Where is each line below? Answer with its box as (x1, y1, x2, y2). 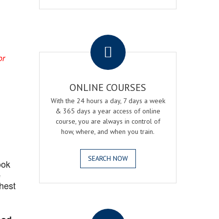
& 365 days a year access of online (55, 107, 161, 115)
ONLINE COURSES (69, 81, 147, 94)
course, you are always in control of (55, 117, 160, 126)
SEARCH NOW (88, 154, 128, 163)
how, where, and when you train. (61, 127, 155, 136)
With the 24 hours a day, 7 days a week (50, 96, 165, 105)
